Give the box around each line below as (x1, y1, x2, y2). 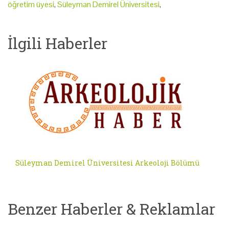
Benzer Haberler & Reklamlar (8, 198, 215, 219)
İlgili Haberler (8, 33, 107, 53)
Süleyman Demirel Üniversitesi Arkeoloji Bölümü (15, 157, 199, 168)
